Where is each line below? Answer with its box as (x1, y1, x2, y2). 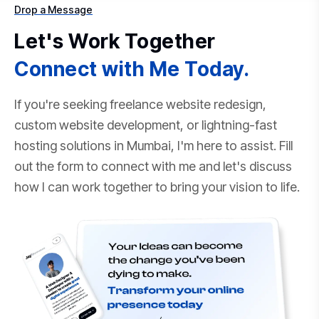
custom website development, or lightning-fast (14, 117, 277, 132)
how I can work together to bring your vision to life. (14, 179, 300, 194)
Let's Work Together (14, 28, 216, 53)
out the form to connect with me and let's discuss (14, 158, 292, 174)
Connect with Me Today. (14, 56, 249, 81)
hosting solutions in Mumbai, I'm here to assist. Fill (14, 137, 293, 153)
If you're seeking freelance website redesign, (14, 96, 266, 112)
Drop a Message (14, 3, 93, 16)
